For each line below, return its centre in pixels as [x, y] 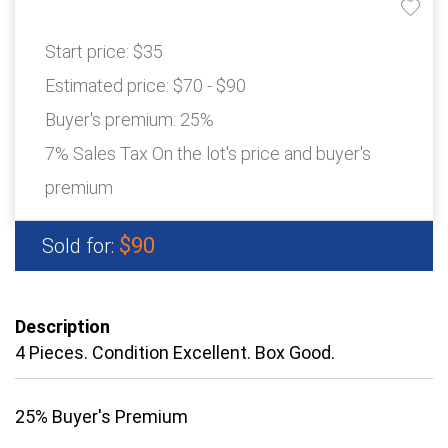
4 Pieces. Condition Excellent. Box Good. [175, 353]
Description [62, 327]
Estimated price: [109, 86]
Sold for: [80, 246]
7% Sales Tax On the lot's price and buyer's [208, 154]
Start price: [89, 52]
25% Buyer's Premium [101, 417]
